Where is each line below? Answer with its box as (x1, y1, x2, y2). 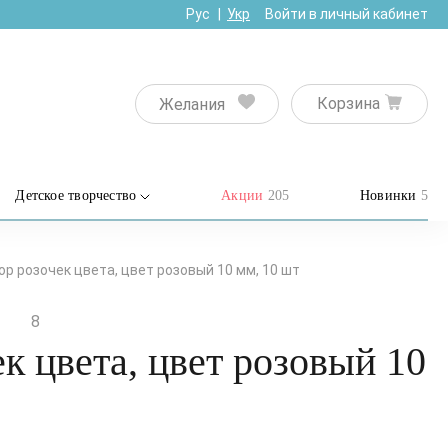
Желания (159, 94, 225, 114)
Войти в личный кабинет (265, 6, 428, 22)
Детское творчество (15, 188, 137, 203)
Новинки (359, 188, 421, 203)
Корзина (317, 94, 380, 113)
